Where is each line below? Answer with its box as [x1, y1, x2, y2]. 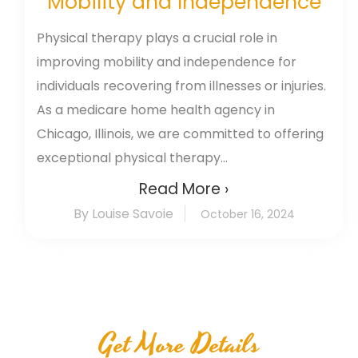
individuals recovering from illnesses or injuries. [37, 76, 326, 95]
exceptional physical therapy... [37, 148, 228, 167]
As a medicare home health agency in [37, 100, 275, 119]
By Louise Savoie [73, 204, 173, 223]
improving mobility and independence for [37, 52, 296, 71]
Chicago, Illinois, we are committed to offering [37, 124, 324, 143]
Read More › [139, 177, 229, 200]
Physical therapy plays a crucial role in [37, 28, 277, 47]
